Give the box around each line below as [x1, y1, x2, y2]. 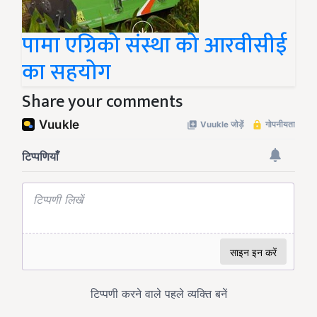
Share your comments [22, 88, 183, 116]
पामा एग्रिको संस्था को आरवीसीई [22, 27, 287, 64]
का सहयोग [22, 54, 111, 91]
